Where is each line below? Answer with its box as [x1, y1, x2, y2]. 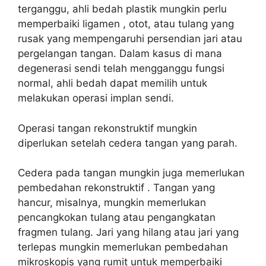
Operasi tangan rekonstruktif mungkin [18, 122, 197, 134]
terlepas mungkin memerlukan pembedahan [18, 241, 228, 253]
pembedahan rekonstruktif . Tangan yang [18, 182, 215, 194]
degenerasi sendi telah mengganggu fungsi [18, 62, 224, 74]
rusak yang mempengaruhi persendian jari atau [18, 33, 242, 45]
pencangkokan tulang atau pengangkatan [18, 211, 216, 223]
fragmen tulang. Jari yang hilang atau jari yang [18, 226, 239, 238]
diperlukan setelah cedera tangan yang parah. [18, 137, 237, 149]
